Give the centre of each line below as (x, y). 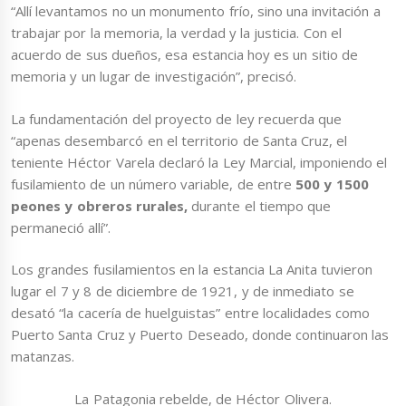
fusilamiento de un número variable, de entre (154, 184)
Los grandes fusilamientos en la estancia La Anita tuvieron (192, 270)
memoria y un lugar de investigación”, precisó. (159, 77)
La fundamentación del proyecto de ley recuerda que (177, 118)
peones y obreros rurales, (99, 205)
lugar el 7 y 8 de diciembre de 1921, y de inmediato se (183, 291)
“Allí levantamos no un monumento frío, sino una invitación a (196, 11)
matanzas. (43, 357)
